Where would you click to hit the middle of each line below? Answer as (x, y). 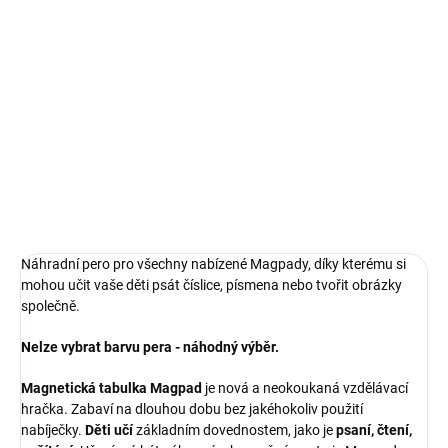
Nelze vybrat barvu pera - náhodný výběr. (150, 347)
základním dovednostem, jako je (233, 430)
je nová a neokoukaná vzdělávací (305, 388)
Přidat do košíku (203, 49)
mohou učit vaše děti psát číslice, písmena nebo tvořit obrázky (211, 285)
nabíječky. (53, 430)
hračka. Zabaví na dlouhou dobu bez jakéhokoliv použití (192, 409)
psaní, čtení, (372, 430)
